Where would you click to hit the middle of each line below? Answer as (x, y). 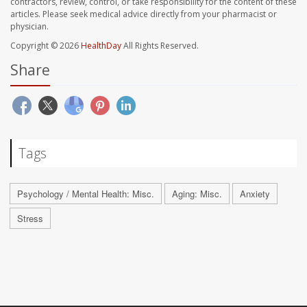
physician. (29, 27)
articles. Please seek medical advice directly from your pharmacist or (144, 14)
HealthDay (101, 46)
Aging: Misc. (197, 194)
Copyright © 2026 (46, 46)
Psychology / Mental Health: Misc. (86, 194)
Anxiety (255, 194)
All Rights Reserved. (160, 46)
